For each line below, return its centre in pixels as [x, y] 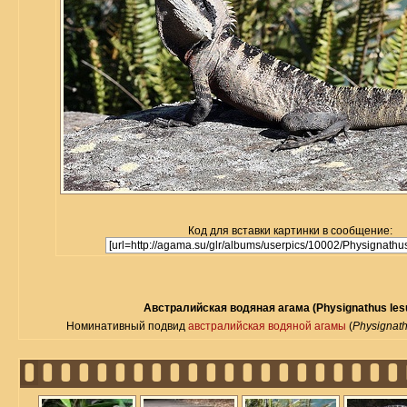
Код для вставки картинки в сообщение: [291, 231]
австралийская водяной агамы [268, 326]
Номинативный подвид [128, 326]
